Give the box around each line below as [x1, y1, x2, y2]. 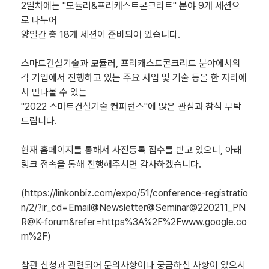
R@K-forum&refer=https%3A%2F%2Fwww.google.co [21, 216, 247, 228]
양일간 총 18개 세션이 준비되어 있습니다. [21, 29, 180, 41]
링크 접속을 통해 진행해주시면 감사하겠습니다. [21, 159, 201, 171]
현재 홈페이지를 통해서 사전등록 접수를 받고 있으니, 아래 [21, 144, 242, 156]
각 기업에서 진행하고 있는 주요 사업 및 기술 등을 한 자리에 [21, 72, 247, 84]
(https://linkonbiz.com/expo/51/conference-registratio [21, 187, 248, 199]
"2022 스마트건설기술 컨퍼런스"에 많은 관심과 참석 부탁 [21, 101, 241, 113]
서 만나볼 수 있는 [21, 86, 87, 98]
